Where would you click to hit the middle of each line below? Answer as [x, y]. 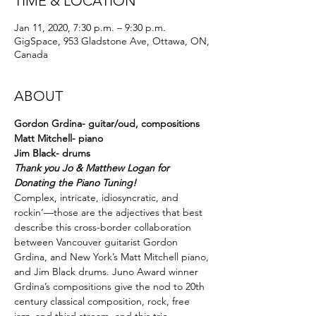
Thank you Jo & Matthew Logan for [93, 168]
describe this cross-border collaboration [104, 227]
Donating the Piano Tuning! [75, 183]
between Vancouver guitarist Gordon [97, 242]
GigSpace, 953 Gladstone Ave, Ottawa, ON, [112, 41]
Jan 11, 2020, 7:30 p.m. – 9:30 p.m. [90, 28]
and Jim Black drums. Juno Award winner [108, 272]
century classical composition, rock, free [103, 301]
